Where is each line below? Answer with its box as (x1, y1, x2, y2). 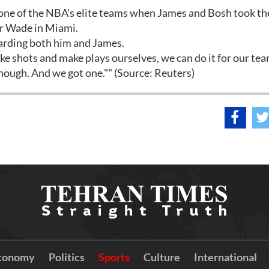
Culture (143, 250, 180, 264)
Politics (48, 250, 85, 264)
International (193, 250, 257, 264)
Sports (98, 250, 130, 264)
